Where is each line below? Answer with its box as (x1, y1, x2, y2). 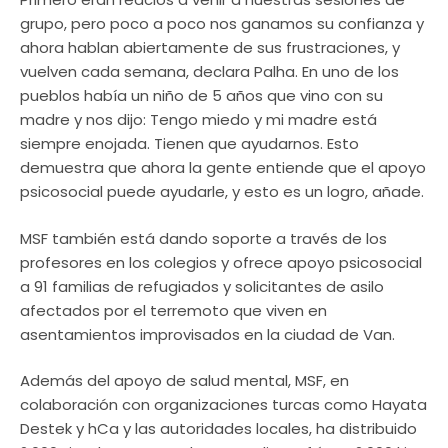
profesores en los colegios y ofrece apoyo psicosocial (20, 251, 422, 273)
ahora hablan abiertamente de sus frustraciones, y (20, 37, 400, 59)
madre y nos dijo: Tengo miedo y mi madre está (20, 109, 377, 131)
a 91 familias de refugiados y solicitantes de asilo (20, 275, 384, 297)
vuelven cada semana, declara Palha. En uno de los (20, 61, 399, 83)
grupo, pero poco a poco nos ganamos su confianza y (20, 13, 424, 35)
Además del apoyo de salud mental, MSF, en (20, 370, 349, 392)
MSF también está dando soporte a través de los (20, 227, 387, 249)
